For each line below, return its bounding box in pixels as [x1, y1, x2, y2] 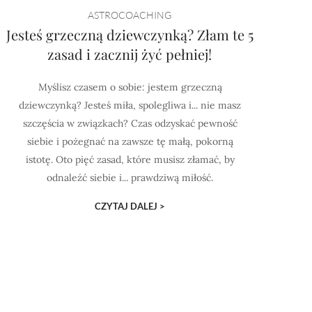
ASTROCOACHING [88, 9, 172, 21]
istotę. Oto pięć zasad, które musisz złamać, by [25, 153, 235, 166]
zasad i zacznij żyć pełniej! [47, 45, 212, 63]
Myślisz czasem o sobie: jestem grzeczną [38, 81, 222, 93]
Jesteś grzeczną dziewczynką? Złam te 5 [6, 25, 254, 44]
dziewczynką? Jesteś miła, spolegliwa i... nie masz [19, 99, 242, 111]
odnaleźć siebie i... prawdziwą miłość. [47, 171, 214, 184]
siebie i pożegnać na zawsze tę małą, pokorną [26, 135, 233, 148]
